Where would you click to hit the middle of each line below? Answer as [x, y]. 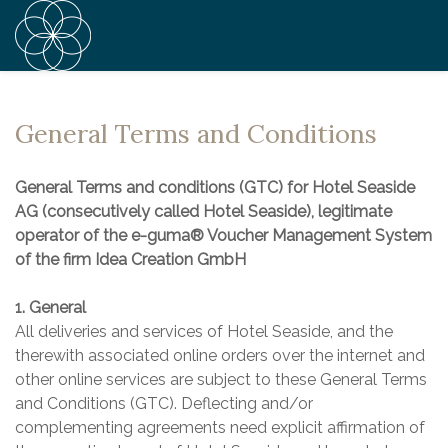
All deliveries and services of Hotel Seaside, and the [204, 332]
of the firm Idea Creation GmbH [130, 260]
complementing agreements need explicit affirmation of [220, 428]
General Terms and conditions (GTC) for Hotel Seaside [215, 188]
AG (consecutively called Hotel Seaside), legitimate [203, 212]
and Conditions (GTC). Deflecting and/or [164, 404]
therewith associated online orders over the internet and [220, 356]
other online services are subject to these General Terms [221, 380]
